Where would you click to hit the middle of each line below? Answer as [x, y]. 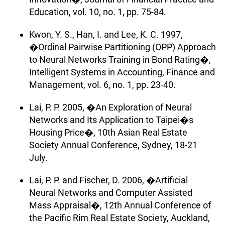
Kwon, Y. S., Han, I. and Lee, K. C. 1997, [106, 34]
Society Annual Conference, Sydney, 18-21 [113, 145]
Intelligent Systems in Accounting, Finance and [122, 72]
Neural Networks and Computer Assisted [111, 192]
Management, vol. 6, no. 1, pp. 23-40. [102, 84]
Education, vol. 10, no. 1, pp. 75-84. [98, 12]
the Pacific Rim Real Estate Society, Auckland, [120, 217]
